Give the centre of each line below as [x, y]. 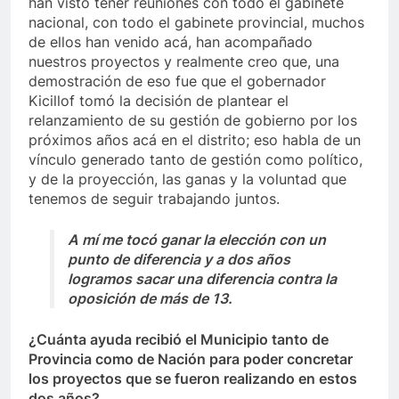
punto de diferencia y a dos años [179, 260]
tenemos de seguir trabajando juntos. [154, 199]
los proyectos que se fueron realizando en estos [193, 379]
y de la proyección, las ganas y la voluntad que [187, 179]
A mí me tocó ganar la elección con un [197, 240]
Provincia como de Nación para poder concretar [191, 359]
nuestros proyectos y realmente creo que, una [184, 62]
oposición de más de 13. [150, 299]
